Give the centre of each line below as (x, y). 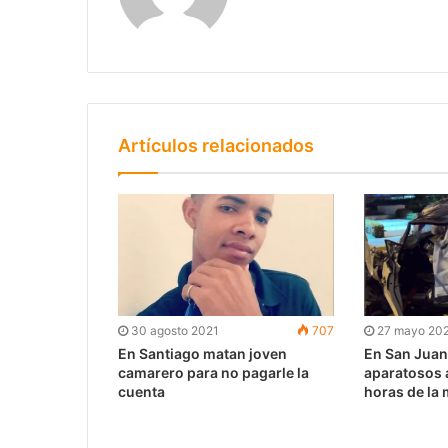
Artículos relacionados (216, 145)
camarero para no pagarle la (213, 372)
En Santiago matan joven (202, 353)
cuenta (141, 391)
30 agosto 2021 (175, 330)
